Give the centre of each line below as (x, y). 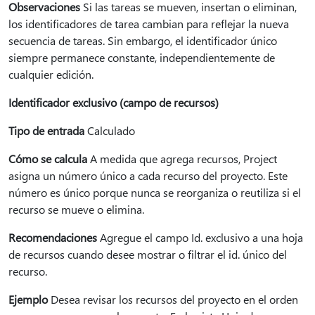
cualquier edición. (51, 74)
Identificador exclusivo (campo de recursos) (114, 102)
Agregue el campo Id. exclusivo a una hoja (200, 237)
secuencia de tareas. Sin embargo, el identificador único (143, 40)
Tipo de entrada (46, 130)
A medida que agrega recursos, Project (182, 159)
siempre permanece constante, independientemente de (142, 57)
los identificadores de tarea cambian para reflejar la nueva (149, 24)
